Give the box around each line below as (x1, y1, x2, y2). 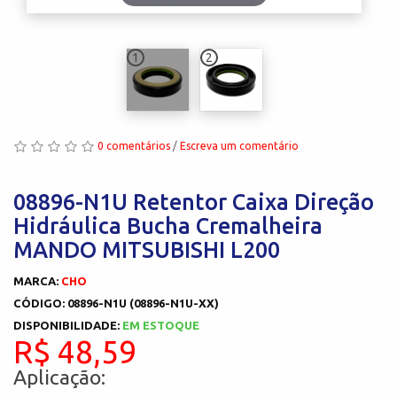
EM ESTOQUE (122, 318, 199, 331)
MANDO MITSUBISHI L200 (13, 237, 280, 262)
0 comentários (97, 139, 170, 152)
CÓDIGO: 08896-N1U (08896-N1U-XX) (13, 296, 219, 309)
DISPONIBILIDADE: (13, 318, 122, 331)
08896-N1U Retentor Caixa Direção (13, 189, 374, 214)
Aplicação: (13, 365, 105, 388)
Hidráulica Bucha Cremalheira (13, 213, 323, 238)
